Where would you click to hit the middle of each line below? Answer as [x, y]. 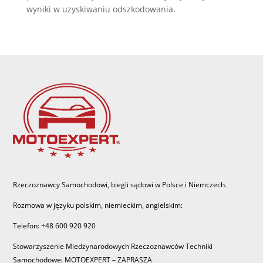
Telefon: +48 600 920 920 [55, 225]
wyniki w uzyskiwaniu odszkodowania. [101, 9]
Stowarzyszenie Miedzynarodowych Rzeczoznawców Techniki [113, 246]
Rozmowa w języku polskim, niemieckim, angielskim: [98, 205]
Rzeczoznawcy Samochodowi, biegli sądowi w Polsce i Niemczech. [120, 184]
